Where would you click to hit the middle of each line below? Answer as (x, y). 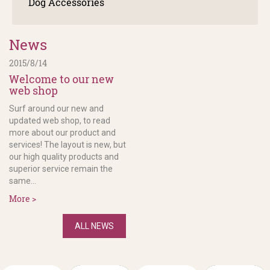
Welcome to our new (61, 79)
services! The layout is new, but (67, 144)
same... (23, 181)
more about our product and (62, 132)
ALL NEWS (94, 226)
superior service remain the (61, 168)
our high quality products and (64, 156)
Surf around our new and (56, 108)
